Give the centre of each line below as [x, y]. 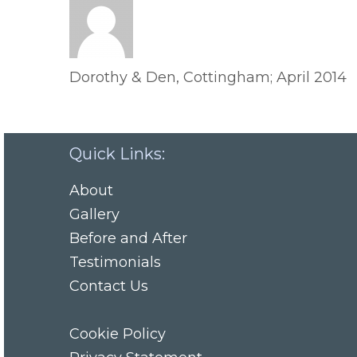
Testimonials [115, 262]
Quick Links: [117, 154]
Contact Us [109, 286]
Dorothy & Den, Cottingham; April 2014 [208, 77]
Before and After [128, 238]
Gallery [94, 214]
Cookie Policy [118, 334]
